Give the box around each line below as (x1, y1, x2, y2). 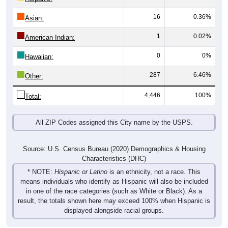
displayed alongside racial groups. (64, 195, 164, 204)
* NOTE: (27, 157, 54, 165)
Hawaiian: (25, 42, 53, 50)
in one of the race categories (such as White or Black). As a (26, 176, 202, 184)
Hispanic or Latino (54, 157, 107, 165)
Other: (25, 61, 43, 69)
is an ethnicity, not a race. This (107, 157, 201, 165)
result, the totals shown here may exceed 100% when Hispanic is (18, 186, 210, 194)
